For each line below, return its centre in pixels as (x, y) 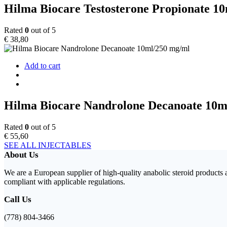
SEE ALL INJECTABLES (48, 145)
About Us (21, 155)
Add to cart (42, 66)
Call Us (18, 200)
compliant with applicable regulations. (65, 182)
